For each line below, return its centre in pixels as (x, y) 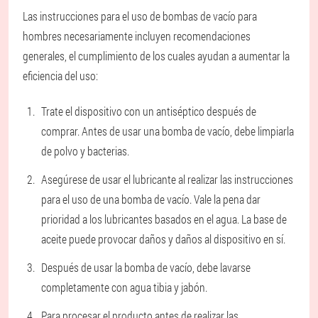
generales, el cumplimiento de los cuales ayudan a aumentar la (156, 55)
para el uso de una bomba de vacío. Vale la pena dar (151, 199)
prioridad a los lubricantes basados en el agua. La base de (164, 219)
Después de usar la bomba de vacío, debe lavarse (146, 267)
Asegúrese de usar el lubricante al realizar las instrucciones (167, 179)
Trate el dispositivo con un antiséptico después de (149, 111)
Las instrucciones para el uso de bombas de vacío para (140, 16)
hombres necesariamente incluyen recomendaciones (137, 35)
